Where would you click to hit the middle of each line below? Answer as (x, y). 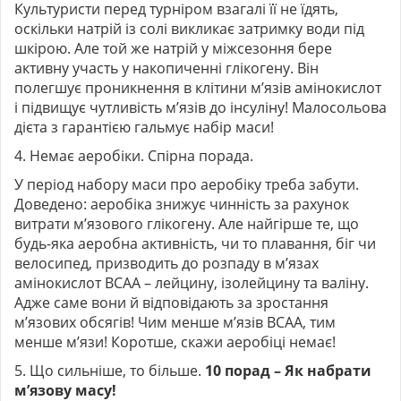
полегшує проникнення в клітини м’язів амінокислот (198, 87)
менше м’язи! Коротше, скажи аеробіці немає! (175, 341)
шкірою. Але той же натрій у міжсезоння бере (173, 48)
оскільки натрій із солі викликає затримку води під (189, 28)
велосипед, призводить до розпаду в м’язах (166, 263)
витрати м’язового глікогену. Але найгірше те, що (187, 223)
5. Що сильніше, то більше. (110, 370)
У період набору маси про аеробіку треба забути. (187, 184)
